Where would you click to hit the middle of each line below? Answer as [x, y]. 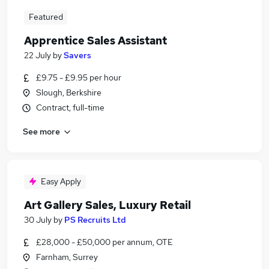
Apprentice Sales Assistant [95, 41]
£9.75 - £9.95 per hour [79, 77]
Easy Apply [61, 181]
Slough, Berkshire [69, 92]
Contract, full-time [70, 107]
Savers [77, 55]
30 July [38, 220]
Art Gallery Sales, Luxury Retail [107, 205]
